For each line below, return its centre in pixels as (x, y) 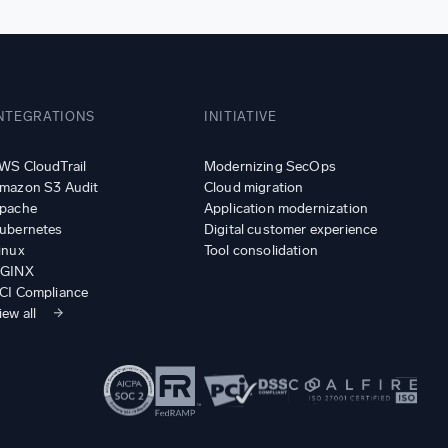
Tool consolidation (261, 250)
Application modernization (286, 208)
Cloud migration (254, 187)
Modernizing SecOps (270, 166)
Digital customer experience (291, 229)
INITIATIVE (240, 116)
